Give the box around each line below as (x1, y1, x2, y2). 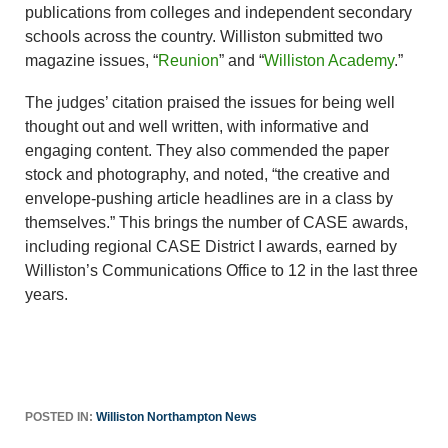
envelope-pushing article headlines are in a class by (25, 189, 393, 207)
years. (25, 285, 68, 303)
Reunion (158, 51, 219, 69)
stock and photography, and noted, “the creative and (25, 165, 390, 183)
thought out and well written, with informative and (25, 117, 369, 135)
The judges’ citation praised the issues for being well (25, 93, 395, 111)
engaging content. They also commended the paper (25, 141, 389, 159)
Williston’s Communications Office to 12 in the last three (25, 261, 418, 279)
